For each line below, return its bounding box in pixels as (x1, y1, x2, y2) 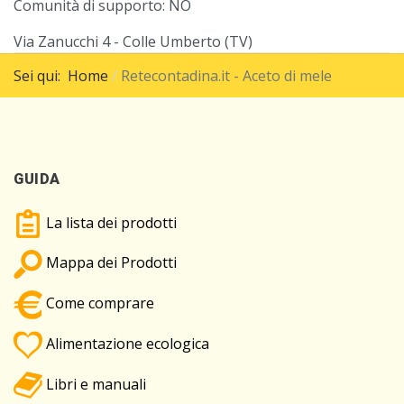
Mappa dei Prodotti (42, 252, 177, 273)
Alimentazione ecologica (42, 333, 209, 353)
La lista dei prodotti (42, 212, 177, 233)
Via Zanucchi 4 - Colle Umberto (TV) (14, 31, 252, 51)
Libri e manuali (42, 373, 146, 394)
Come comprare (42, 293, 154, 314)
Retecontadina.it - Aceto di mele (121, 65, 332, 86)
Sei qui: (14, 65, 68, 86)
